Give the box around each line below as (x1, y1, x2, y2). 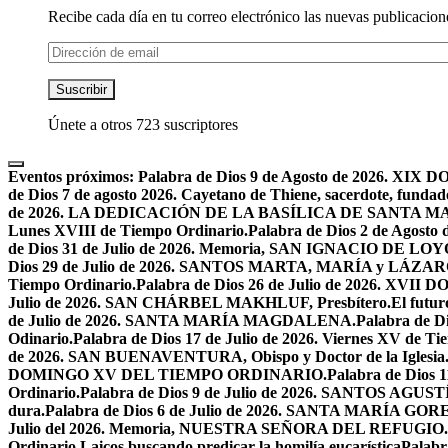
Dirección (47, 41, 109, 59)
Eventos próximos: (8, 168, 134, 186)
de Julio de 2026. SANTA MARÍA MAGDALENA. (8, 312, 356, 330)
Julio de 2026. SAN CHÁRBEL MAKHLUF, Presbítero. (8, 294, 391, 312)
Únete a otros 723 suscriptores (48, 116, 238, 134)
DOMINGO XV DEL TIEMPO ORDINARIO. (8, 366, 327, 384)
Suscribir (56, 82, 107, 98)
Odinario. (8, 330, 73, 348)
